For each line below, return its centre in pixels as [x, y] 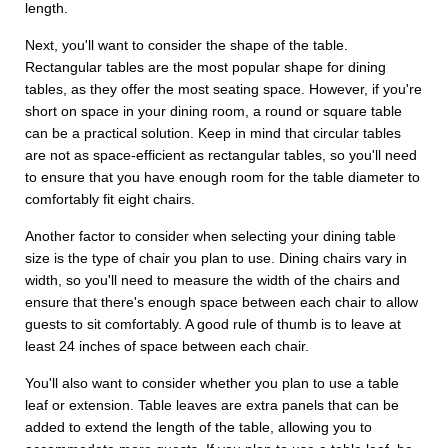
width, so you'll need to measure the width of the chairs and [212, 280]
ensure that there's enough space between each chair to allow [221, 302]
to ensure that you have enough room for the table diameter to [222, 177]
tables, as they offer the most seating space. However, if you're [223, 89]
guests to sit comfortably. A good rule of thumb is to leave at [213, 324]
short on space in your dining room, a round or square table [213, 111]
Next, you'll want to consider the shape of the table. [186, 45]
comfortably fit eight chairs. [110, 199]
